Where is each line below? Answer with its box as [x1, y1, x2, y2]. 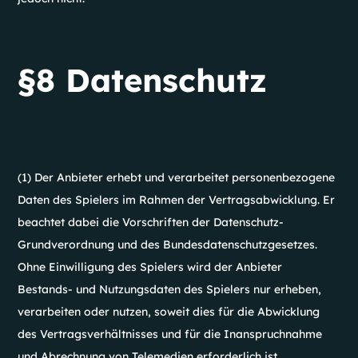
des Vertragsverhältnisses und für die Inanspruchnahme [18, 327, 323, 341]
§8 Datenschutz [18, 60, 268, 100]
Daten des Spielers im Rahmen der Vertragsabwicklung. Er [18, 193, 336, 207]
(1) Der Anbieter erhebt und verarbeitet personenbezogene [18, 170, 336, 185]
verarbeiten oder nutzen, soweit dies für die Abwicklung [18, 304, 320, 319]
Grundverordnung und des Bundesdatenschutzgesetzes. [18, 237, 318, 252]
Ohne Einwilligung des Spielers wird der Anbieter [18, 260, 283, 274]
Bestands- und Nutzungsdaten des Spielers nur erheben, [18, 282, 322, 296]
